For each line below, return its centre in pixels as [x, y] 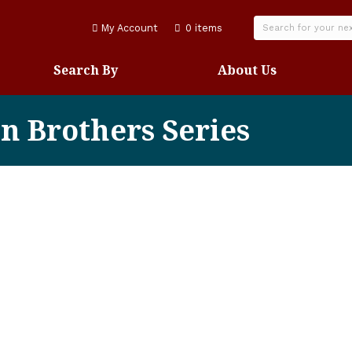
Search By [85, 70]
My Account [128, 27]
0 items [203, 27]
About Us [247, 70]
